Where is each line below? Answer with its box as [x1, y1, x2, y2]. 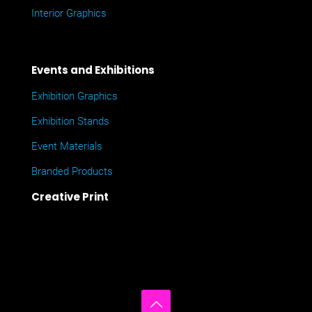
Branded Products [31, 164, 113, 178]
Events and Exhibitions [31, 62, 155, 77]
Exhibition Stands [31, 114, 109, 127]
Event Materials [31, 139, 102, 153]
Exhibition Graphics [31, 89, 118, 102]
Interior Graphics [31, 6, 107, 19]
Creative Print [31, 189, 109, 204]
